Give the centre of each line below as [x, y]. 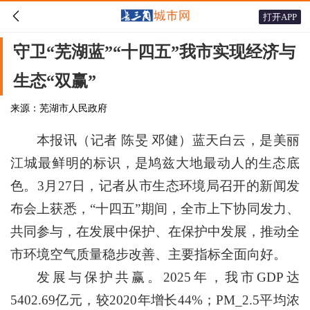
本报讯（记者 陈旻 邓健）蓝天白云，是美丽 [168, 140]
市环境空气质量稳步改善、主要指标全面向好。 [148, 254]
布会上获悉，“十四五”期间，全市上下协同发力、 [155, 209]
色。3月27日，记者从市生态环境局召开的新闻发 [155, 186]
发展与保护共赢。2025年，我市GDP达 [168, 277]
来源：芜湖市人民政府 [59, 108]
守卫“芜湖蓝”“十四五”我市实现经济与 [154, 52]
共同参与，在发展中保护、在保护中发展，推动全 [155, 231]
